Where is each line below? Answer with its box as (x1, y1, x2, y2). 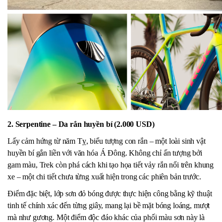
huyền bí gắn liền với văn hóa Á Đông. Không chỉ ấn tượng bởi (7, 149, 203, 158)
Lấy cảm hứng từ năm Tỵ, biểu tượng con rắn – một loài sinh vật (7, 137, 206, 146)
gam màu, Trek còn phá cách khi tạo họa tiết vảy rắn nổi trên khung (7, 161, 214, 169)
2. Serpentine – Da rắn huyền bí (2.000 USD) (7, 120, 155, 129)
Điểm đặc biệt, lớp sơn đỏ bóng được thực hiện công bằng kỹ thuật (7, 189, 212, 198)
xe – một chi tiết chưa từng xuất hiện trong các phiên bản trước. (7, 172, 201, 181)
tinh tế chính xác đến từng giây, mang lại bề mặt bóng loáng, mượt (7, 201, 210, 210)
